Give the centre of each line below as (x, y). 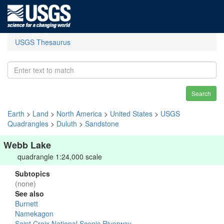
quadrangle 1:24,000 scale (60, 156)
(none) (25, 183)
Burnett (26, 203)
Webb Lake (27, 145)
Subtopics (32, 173)
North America (79, 113)
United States (131, 113)
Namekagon (34, 213)
